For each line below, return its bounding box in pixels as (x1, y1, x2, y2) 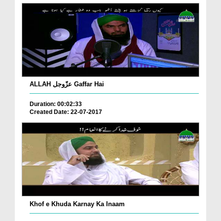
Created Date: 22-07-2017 (30, 108, 102, 115)
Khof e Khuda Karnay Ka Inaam (30, 200, 125, 208)
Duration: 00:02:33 (30, 100, 82, 108)
